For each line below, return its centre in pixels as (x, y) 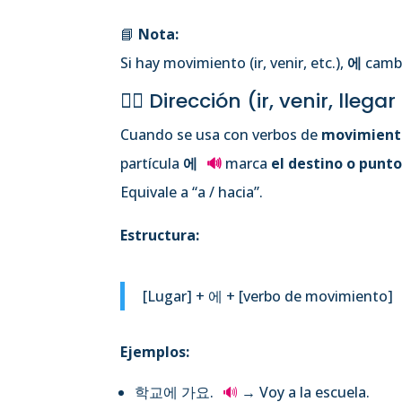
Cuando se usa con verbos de (221, 134)
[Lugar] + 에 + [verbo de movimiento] (268, 296)
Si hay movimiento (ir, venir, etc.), (234, 62)
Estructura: (160, 235)
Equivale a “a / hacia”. (192, 192)
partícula (152, 163)
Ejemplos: (155, 351)
